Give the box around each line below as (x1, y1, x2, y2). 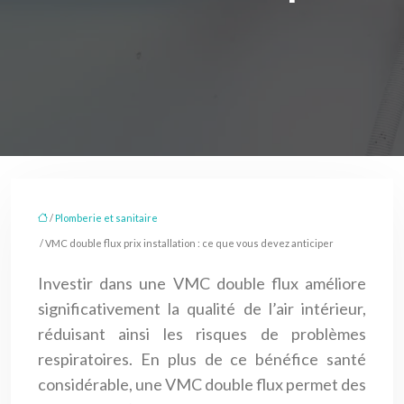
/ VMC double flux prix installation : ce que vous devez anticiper (38, 236, 334, 249)
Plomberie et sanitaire (55, 211, 158, 224)
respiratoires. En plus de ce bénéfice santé (38, 348, 366, 369)
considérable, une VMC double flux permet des (38, 373, 366, 394)
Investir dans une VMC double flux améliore (38, 272, 366, 293)
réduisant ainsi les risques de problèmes (38, 323, 366, 344)
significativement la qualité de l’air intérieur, (38, 298, 366, 318)
